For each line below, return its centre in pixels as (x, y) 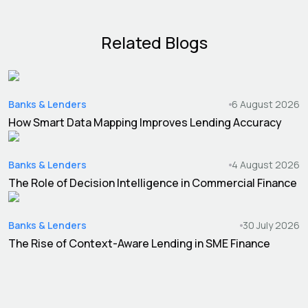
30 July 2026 (271, 225)
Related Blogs (154, 42)
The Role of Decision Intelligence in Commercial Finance (153, 183)
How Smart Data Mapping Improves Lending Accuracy (145, 122)
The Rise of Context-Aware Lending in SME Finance (139, 243)
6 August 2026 (266, 104)
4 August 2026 (266, 164)
